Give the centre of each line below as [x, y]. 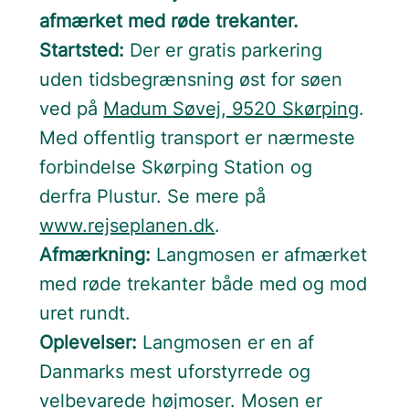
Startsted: [82, 50]
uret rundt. [85, 313]
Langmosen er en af [226, 342]
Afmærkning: [95, 255]
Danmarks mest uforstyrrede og [175, 372]
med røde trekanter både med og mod [204, 284]
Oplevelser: [89, 342]
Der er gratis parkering [224, 50]
